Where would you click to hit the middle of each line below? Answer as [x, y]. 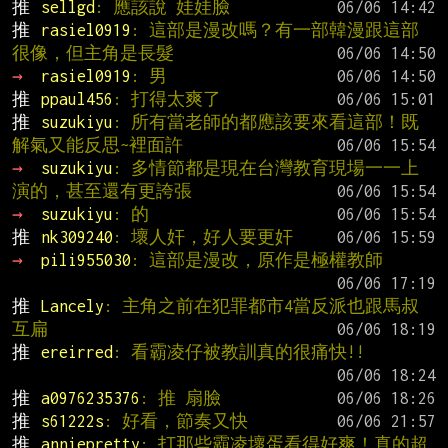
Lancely [72, 305]
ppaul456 [76, 98]
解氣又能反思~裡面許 [97, 144]
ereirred [76, 351]
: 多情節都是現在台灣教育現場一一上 [265, 167]
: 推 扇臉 [180, 397]
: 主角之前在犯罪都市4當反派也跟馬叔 [261, 305]
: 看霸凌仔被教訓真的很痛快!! [238, 351]
